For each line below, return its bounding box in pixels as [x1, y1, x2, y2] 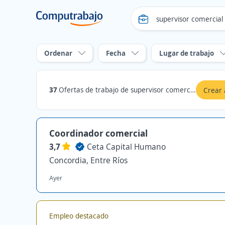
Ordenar [44, 48, 72, 58]
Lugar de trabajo [159, 48, 214, 58]
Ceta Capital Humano [87, 141, 166, 152]
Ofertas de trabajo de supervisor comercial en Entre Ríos [59, 85, 190, 94]
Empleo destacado [49, 211, 108, 220]
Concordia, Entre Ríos [49, 155, 128, 166]
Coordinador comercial [49, 127, 148, 139]
